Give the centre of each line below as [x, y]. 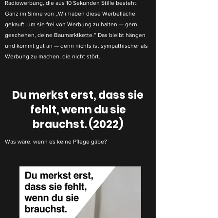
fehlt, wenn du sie [78, 110]
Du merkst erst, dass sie [78, 95]
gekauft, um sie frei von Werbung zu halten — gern [71, 24]
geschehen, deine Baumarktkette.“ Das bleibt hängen [75, 35]
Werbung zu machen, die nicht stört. [53, 56]
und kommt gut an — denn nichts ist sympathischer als [76, 46]
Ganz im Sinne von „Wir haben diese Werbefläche [70, 14]
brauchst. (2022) [78, 124]
